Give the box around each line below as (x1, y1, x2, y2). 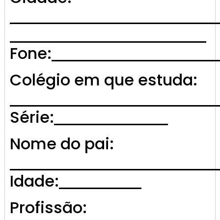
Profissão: (10, 196, 87, 219)
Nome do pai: (10, 133, 114, 155)
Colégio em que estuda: (10, 69, 197, 91)
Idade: (10, 170, 59, 192)
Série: (10, 106, 54, 129)
